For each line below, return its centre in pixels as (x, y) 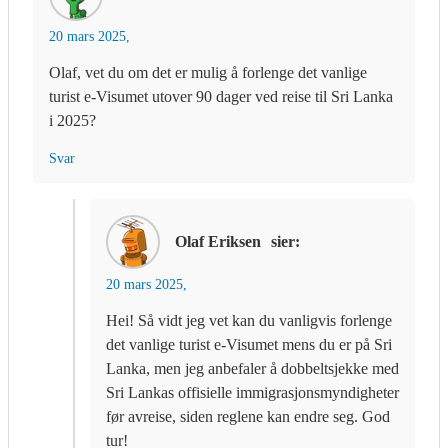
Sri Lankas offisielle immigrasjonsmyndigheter (252, 393)
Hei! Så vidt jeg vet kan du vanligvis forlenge (249, 321)
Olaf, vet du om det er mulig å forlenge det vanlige (208, 73)
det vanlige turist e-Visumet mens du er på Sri (249, 345)
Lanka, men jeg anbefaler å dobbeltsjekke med (252, 369)
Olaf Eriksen (218, 242)
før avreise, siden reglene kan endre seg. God (248, 417)
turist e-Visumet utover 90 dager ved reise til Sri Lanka (221, 97)
